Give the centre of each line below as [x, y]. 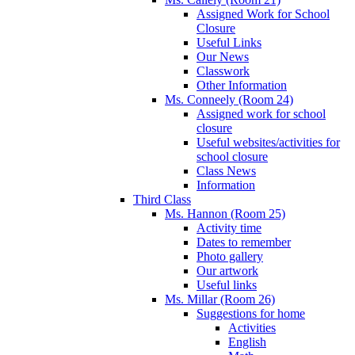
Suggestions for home [251, 313]
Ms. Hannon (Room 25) [225, 213]
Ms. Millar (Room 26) [220, 299]
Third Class [162, 199]
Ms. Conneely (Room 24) [229, 99]
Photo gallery [230, 256]
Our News [223, 56]
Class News [226, 170]
